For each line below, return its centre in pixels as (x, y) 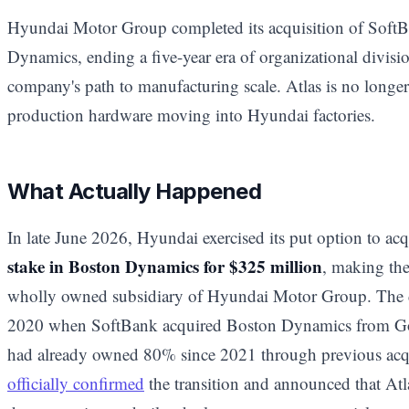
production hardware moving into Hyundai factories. (191, 114)
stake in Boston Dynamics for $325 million (165, 266)
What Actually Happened (135, 191)
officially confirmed (76, 383)
